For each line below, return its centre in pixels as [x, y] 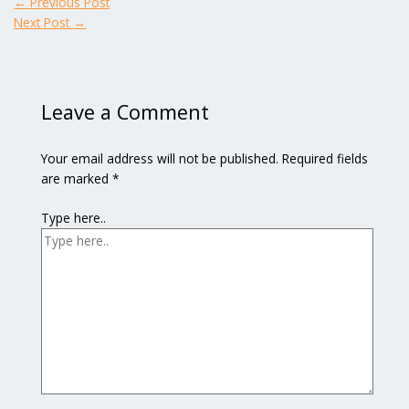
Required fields [325, 159]
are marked [76, 179]
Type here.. [73, 217]
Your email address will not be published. [159, 159]
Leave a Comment [125, 112]
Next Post [44, 22]
